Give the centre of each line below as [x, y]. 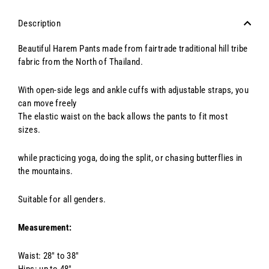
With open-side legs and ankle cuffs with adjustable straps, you [134, 90]
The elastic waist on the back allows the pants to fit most [123, 116]
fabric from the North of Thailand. [81, 62]
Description [40, 23]
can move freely [47, 103]
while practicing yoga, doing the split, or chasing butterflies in [130, 158]
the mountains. [46, 171]
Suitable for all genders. [62, 199]
